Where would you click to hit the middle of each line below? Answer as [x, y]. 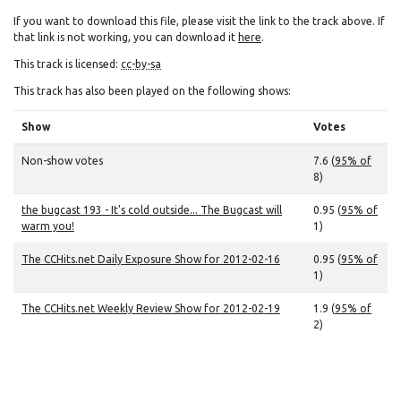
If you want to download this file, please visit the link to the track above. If [199, 21]
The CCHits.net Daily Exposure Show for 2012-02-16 [151, 259]
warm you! [48, 226]
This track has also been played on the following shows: [152, 91]
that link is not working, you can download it [126, 37]
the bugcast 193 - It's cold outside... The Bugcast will [152, 210]
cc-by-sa [141, 64]
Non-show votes [62, 161]
